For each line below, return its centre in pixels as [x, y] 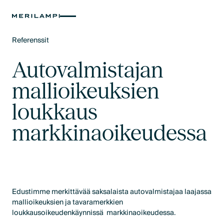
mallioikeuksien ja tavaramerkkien [68, 202]
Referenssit [31, 40]
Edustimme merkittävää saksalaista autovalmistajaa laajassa [112, 192]
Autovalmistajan [88, 69]
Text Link [27, 50]
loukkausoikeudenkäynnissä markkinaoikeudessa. [94, 213]
